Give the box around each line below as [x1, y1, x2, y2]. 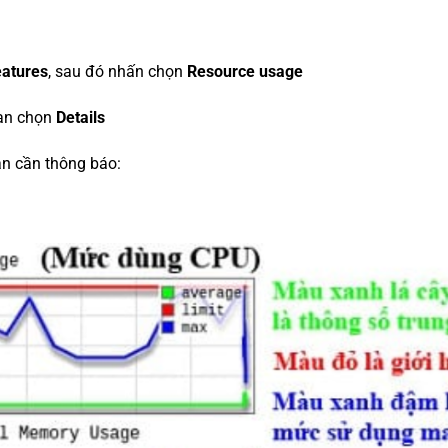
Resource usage [187, 62, 303, 82]
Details [52, 108, 105, 128]
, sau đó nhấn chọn [48, 62, 187, 82]
